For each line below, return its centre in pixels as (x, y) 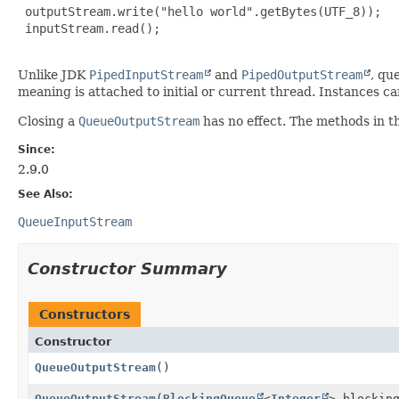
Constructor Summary (127, 268)
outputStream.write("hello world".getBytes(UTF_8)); (199, 11)
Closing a (48, 121)
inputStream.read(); (89, 28)
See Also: (45, 194)
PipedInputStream (146, 74)
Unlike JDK (53, 74)
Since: (37, 149)
